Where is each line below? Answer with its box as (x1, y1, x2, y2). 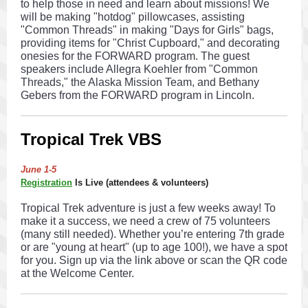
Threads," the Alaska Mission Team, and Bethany (21, 76, 259, 88)
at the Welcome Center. (21, 267, 134, 279)
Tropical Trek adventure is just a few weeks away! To (21, 202, 276, 214)
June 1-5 (21, 164, 56, 175)
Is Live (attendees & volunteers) (75, 177, 211, 188)
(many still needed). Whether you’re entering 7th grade (21, 228, 285, 240)
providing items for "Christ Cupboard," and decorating (21, 37, 280, 49)
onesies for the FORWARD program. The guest (21, 50, 250, 62)
